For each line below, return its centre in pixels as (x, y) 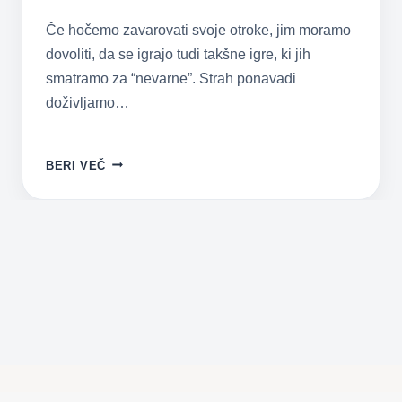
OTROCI (129, 244)
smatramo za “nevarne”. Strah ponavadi (171, 78)
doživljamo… (87, 102)
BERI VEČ (76, 165)
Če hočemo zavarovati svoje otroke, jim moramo (198, 30)
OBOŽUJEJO (143, 265)
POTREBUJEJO (152, 306)
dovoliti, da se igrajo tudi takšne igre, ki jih (178, 54)
